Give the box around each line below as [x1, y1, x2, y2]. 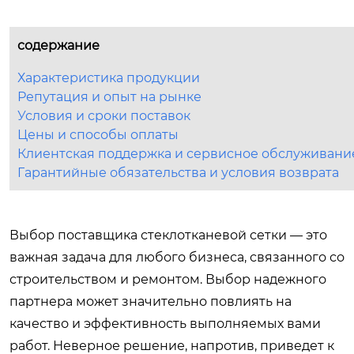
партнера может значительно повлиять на [9, 294, 292, 309]
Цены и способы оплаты [17, 127, 179, 142]
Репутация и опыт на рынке [17, 89, 201, 104]
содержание [17, 38, 100, 53]
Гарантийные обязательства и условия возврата [17, 165, 339, 180]
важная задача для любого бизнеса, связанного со [9, 250, 345, 265]
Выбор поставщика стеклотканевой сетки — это [9, 228, 327, 243]
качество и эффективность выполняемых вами [9, 316, 321, 331]
